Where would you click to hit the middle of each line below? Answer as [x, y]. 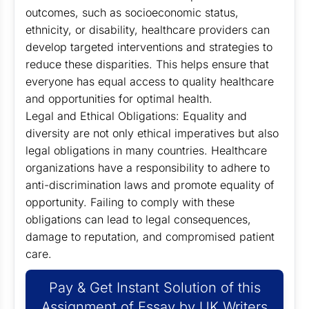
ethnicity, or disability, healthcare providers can [148, 30]
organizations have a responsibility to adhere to [148, 168]
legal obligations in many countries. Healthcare [146, 150]
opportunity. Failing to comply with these [130, 202]
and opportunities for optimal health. [119, 99]
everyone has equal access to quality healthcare [150, 81]
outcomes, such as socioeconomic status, [132, 12]
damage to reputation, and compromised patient [150, 237]
